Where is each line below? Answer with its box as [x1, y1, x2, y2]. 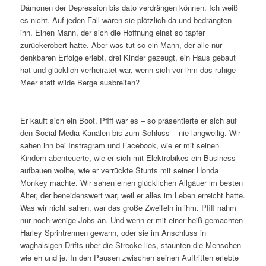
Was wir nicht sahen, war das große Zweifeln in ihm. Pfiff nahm [20, 201, 236, 213]
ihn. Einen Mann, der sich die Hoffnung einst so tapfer [20, 26, 205, 38]
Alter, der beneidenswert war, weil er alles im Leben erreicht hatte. [20, 189, 245, 201]
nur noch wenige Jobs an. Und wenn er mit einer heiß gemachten [20, 214, 243, 226]
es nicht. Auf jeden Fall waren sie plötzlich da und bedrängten [20, 14, 232, 26]
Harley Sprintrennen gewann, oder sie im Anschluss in [20, 226, 206, 238]
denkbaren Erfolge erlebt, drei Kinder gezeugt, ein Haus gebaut [20, 51, 236, 63]
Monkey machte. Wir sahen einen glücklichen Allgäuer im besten [20, 176, 243, 188]
